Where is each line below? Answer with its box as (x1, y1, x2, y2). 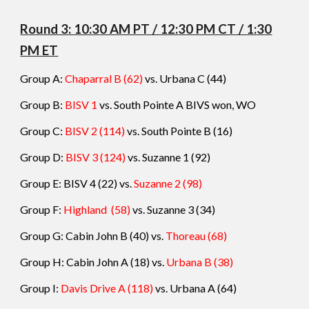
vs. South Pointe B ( (125, 124, 217, 137)
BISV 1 (65, 98, 98, 111)
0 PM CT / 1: (186, 21, 257, 37)
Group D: (20, 150, 66, 163)
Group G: (20, 229, 66, 242)
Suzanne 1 (142, 150, 192, 163)
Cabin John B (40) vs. (66, 229, 166, 242)
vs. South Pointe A (97, 98, 186, 111)
